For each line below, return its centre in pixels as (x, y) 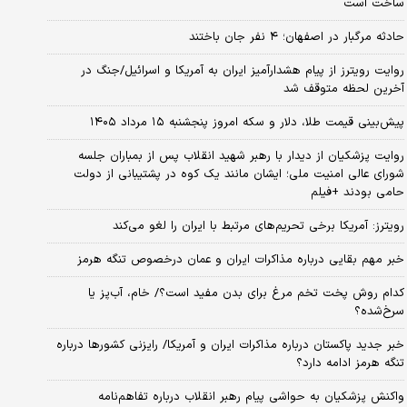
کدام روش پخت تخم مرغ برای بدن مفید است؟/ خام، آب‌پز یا (246, 293)
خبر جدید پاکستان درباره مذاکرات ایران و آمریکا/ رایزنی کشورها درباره (230, 345)
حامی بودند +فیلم (357, 192)
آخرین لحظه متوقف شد (343, 89)
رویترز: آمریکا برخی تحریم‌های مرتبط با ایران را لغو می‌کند (258, 226)
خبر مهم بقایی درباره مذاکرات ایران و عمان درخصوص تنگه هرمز (240, 259)
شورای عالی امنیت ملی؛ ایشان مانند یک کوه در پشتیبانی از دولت (238, 174)
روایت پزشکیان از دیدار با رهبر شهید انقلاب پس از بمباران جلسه (241, 156)
